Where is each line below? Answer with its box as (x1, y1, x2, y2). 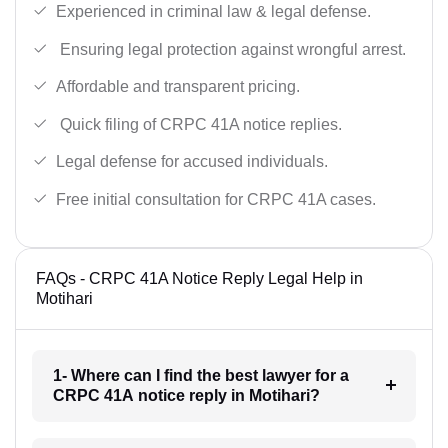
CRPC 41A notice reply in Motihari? (52, 386, 320, 404)
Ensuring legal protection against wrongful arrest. (56, 40, 406, 58)
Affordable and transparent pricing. (56, 78, 300, 96)
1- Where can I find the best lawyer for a (52, 366, 349, 384)
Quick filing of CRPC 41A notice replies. (56, 115, 342, 133)
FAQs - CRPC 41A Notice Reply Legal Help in (36, 269, 363, 287)
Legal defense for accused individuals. (56, 153, 328, 171)
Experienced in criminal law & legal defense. (56, 2, 371, 20)
